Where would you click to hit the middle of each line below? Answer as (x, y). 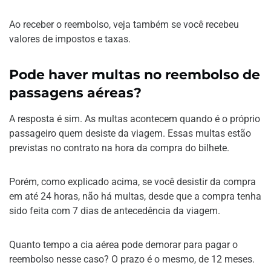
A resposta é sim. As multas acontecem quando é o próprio (135, 119)
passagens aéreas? (76, 93)
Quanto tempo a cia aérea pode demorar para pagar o (123, 244)
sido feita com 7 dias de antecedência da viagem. (115, 211)
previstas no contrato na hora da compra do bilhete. (119, 148)
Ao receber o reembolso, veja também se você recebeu (124, 24)
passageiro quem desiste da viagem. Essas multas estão (130, 133)
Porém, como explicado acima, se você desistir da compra (132, 181)
